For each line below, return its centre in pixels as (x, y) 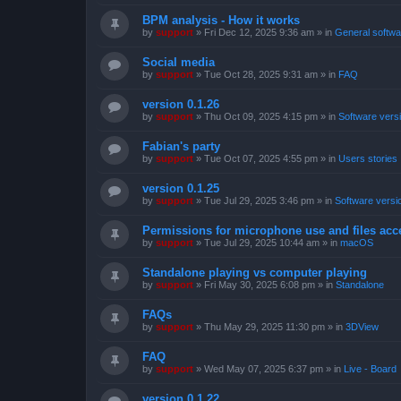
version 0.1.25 (181, 188)
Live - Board (370, 369)
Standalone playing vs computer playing (255, 273)
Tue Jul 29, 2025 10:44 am (262, 243)
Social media (179, 62)
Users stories (368, 158)
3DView (362, 327)
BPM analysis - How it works (221, 20)
